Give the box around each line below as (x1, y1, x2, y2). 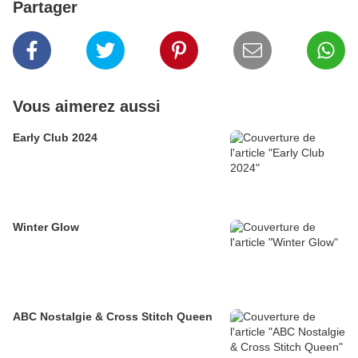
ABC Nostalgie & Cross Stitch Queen (13, 310, 213, 324)
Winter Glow (13, 221, 79, 234)
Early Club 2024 (13, 131, 97, 145)
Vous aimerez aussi (13, 97, 161, 116)
